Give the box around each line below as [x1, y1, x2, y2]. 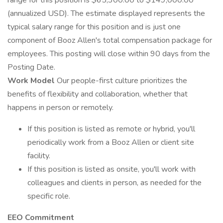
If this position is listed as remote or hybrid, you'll [27, 123, 195, 134]
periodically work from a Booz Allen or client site [27, 137, 194, 148]
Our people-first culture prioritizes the [57, 75, 187, 86]
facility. [27, 150, 50, 161]
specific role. [27, 191, 70, 202]
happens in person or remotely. [7, 102, 113, 113]
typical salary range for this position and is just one [7, 21, 181, 32]
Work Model [7, 75, 57, 86]
